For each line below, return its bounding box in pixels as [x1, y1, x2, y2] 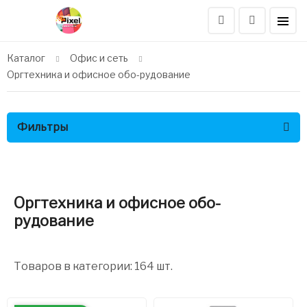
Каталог [7, 52, 45, 64]
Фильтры [17, 121, 68, 134]
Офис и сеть [70, 52, 128, 64]
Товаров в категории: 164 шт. [14, 260, 173, 273]
